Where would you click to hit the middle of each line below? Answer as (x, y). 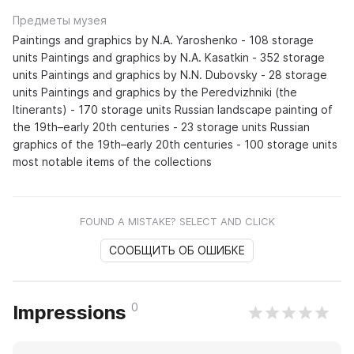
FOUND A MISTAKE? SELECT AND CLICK (177, 222)
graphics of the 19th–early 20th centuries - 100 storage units (175, 145)
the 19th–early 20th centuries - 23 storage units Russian (161, 127)
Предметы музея (60, 21)
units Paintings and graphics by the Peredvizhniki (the (155, 92)
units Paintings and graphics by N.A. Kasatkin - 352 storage (169, 58)
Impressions (72, 313)
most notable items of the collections (112, 162)
